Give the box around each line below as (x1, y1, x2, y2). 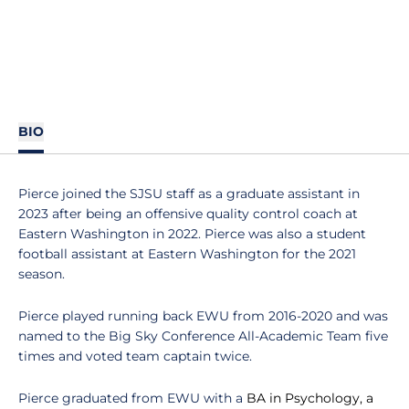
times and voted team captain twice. (18, 348, 252, 364)
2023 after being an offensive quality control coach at (18, 205, 358, 222)
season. (18, 266, 65, 282)
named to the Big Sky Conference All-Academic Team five (18, 328, 388, 344)
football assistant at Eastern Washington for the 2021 (18, 246, 356, 262)
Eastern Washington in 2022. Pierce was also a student (18, 225, 366, 242)
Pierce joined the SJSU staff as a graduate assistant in (18, 185, 360, 202)
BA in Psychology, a (246, 390, 373, 406)
